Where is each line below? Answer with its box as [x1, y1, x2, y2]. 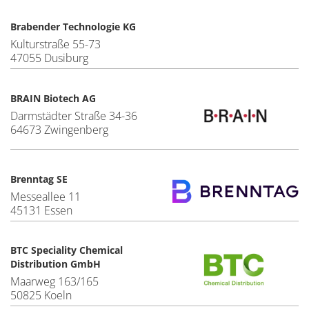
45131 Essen [10, 202, 72, 218]
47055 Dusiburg [10, 50, 88, 66]
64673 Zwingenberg [10, 121, 108, 137]
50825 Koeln [10, 287, 72, 303]
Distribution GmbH [10, 257, 101, 270]
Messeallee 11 [10, 188, 81, 204]
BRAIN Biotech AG [10, 91, 96, 105]
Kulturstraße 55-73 [10, 36, 101, 52]
